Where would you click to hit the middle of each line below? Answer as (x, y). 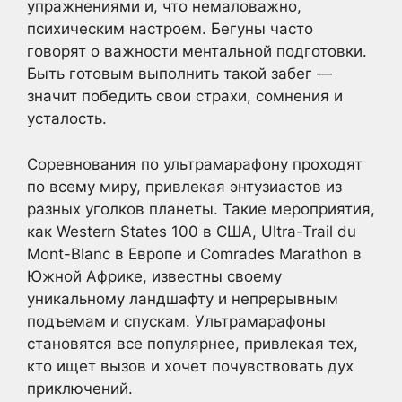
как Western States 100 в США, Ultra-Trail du (192, 231)
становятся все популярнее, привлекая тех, (192, 343)
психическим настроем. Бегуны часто (170, 29)
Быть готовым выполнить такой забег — (179, 74)
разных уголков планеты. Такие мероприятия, (201, 209)
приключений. (80, 388)
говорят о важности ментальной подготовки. (197, 51)
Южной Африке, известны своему (154, 276)
